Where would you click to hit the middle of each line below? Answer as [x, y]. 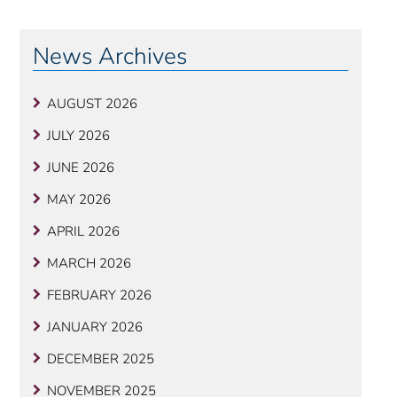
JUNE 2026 [80, 168]
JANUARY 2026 [94, 327]
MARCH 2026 [89, 264]
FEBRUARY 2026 [99, 296]
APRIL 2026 [83, 232]
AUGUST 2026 [92, 104]
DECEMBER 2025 [100, 359]
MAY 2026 [78, 200]
